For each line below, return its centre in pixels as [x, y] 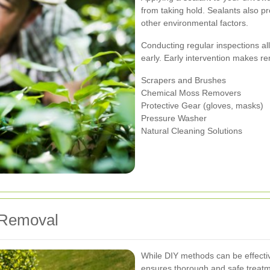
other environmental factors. [195, 23]
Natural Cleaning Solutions [192, 130]
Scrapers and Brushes [184, 80]
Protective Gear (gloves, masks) [202, 105]
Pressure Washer [174, 118]
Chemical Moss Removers [191, 93]
